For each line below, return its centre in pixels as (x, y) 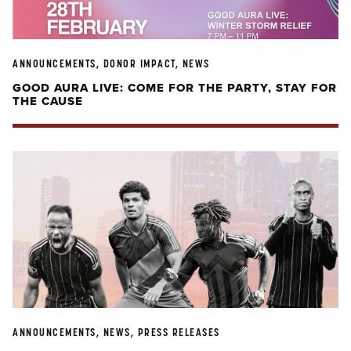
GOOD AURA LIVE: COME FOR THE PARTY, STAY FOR (175, 88)
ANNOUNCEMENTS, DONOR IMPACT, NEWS (111, 63)
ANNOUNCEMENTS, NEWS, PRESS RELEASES (116, 332)
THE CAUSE (48, 101)
